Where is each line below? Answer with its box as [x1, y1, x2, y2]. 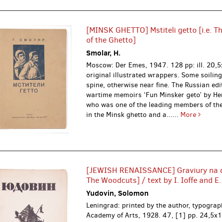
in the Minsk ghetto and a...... [86, 110, 181, 119]
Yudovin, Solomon [86, 187, 149, 198]
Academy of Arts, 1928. [86, 210, 163, 220]
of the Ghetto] [86, 34, 136, 45]
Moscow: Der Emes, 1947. [86, 60, 171, 70]
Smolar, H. [86, 47, 121, 58]
